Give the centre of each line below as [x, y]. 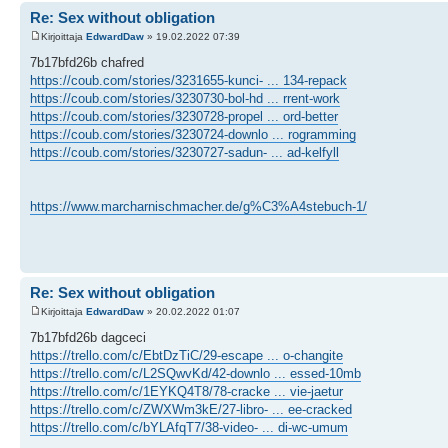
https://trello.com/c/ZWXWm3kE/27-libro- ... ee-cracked [191, 409]
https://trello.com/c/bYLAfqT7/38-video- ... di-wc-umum [189, 427]
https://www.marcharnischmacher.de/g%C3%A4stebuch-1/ [198, 206]
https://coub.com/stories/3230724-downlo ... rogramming [193, 134]
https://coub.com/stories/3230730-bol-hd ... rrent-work [185, 98]
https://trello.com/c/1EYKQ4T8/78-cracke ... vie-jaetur [186, 391]
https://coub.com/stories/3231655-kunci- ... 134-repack [188, 80]
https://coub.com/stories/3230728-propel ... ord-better [184, 116]
